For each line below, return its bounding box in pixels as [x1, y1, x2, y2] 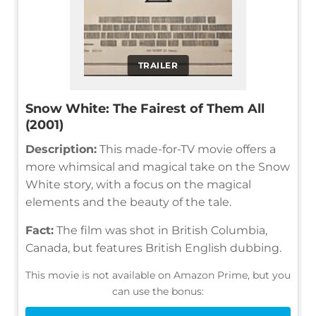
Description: [25, 142, 97, 156]
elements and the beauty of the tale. [25, 195, 231, 209]
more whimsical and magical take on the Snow [25, 159, 290, 174]
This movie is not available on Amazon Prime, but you [25, 268, 291, 281]
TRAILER [138, 59, 178, 71]
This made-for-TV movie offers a [97, 142, 276, 156]
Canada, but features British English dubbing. [25, 241, 281, 255]
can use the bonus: [112, 284, 204, 298]
